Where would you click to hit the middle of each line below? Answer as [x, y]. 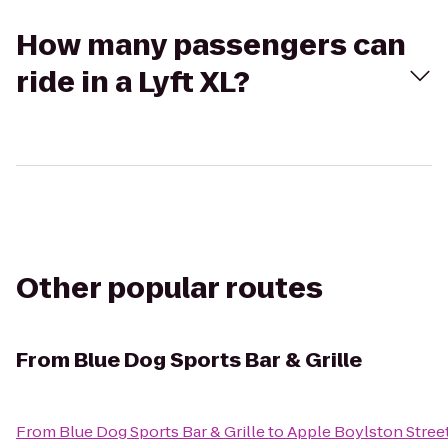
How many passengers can [211, 45]
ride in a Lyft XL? [133, 82]
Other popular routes [169, 288]
